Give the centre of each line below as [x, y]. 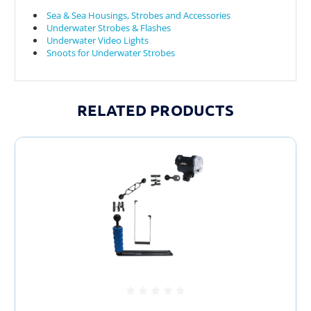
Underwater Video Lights [98, 40]
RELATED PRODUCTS [155, 110]
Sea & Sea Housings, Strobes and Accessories [139, 15]
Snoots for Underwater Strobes [111, 52]
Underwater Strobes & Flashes [109, 27]
